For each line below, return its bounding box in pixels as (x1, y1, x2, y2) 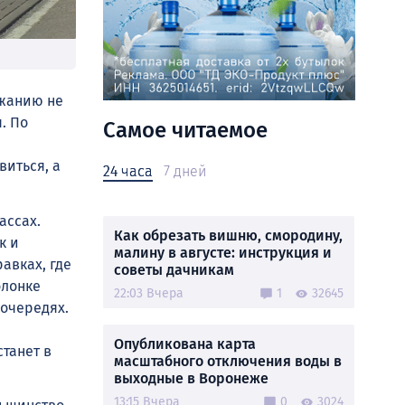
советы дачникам (114, 261, 234, 278)
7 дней (164, 163, 206, 180)
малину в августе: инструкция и (114, 244, 332, 261)
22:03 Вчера (114, 286, 184, 301)
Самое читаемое (103, 118, 268, 143)
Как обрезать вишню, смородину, (114, 227, 343, 244)
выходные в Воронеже (114, 370, 268, 387)
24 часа (103, 163, 153, 180)
